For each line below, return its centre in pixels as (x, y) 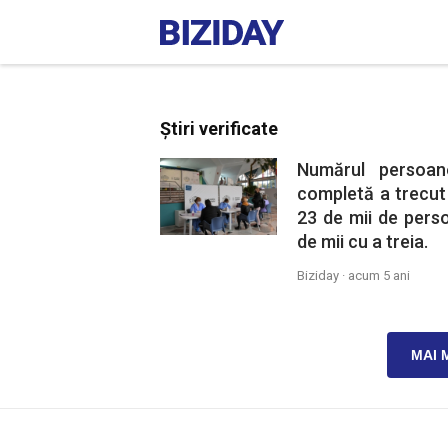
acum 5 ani (378, 275)
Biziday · (322, 275)
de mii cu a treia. (362, 241)
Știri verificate (219, 128)
